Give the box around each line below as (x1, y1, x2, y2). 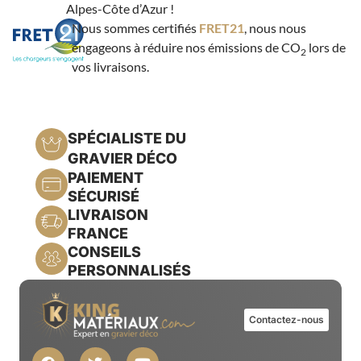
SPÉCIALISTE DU (68, 130, 186, 147)
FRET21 (198, 20, 244, 36)
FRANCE (68, 225, 128, 243)
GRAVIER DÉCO (68, 150, 177, 168)
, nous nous (243, 20, 306, 36)
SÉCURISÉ (68, 188, 139, 205)
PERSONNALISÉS (68, 262, 191, 280)
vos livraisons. (71, 59, 149, 75)
